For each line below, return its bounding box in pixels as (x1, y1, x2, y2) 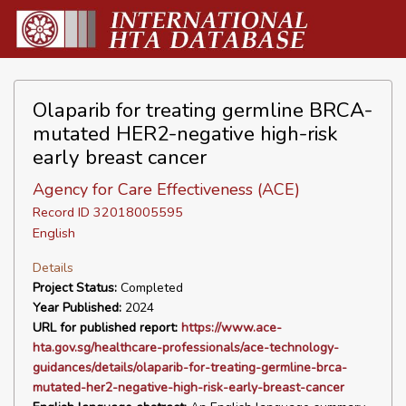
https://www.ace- (181, 319, 282, 336)
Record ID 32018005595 (33, 203, 183, 221)
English (33, 224, 75, 242)
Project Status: (33, 279, 117, 296)
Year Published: (33, 299, 121, 316)
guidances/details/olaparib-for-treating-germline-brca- (33, 359, 347, 376)
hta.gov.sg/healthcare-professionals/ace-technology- (33, 339, 339, 356)
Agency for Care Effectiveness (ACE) (33, 179, 300, 200)
